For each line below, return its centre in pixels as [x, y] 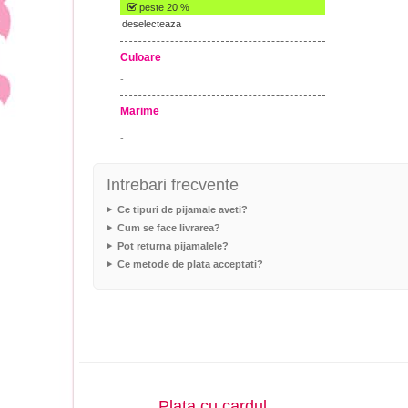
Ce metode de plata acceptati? [190, 264]
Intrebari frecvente [173, 184]
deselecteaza [152, 23]
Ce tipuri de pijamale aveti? [182, 209]
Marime [140, 111]
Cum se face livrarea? [168, 227]
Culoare [141, 57]
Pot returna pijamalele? [173, 245]
